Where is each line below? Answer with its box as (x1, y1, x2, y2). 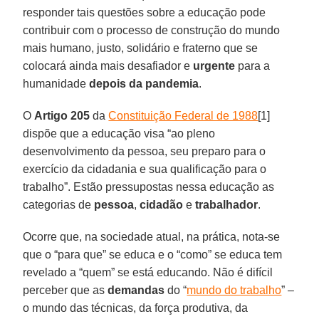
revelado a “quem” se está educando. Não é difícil (23, 266, 273, 278)
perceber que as (23, 283, 108, 296)
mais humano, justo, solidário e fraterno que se (23, 41, 258, 54)
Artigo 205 (34, 109, 90, 122)
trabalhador (195, 198, 258, 211)
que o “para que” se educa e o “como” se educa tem (23, 248, 283, 261)
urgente (193, 59, 236, 72)
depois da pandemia (89, 77, 199, 90)
